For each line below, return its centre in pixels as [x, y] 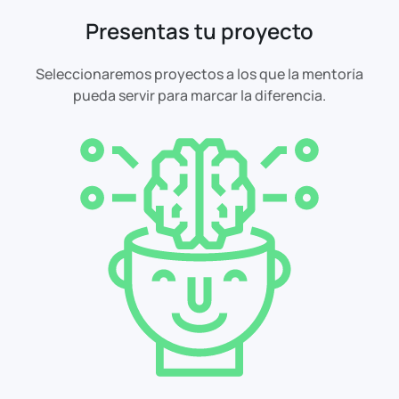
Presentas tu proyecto [199, 30]
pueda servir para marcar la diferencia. [199, 95]
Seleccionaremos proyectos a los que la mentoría [199, 73]
